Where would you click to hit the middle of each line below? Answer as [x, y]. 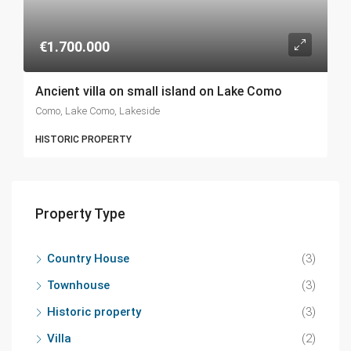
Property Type [80, 213]
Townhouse [78, 285]
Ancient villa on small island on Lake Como [159, 91]
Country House [88, 259]
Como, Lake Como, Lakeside [98, 111]
